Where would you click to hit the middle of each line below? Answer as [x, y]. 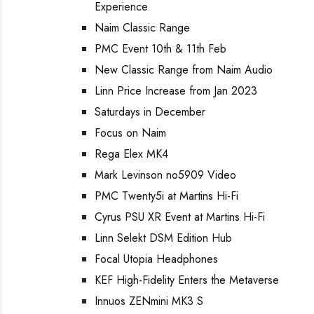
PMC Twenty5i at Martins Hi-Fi [166, 196]
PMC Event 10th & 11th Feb [161, 49]
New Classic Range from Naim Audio [184, 70]
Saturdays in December [150, 112]
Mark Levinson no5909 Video [165, 175]
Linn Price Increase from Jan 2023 [176, 91]
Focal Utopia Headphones [156, 259]
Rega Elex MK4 [131, 154]
